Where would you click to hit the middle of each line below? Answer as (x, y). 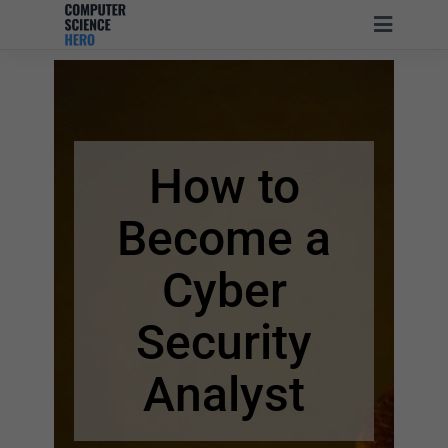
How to (224, 186)
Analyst (224, 394)
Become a (224, 238)
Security (224, 342)
